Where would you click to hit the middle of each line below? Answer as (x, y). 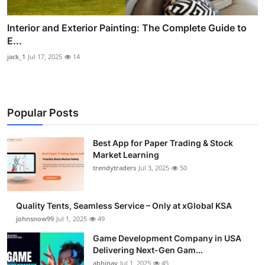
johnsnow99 (35, 218)
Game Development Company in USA (167, 238)
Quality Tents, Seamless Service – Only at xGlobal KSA (124, 205)
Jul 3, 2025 (154, 167)
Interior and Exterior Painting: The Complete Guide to (127, 28)
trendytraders (114, 167)
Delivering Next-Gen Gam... (148, 250)
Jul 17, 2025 (45, 56)
